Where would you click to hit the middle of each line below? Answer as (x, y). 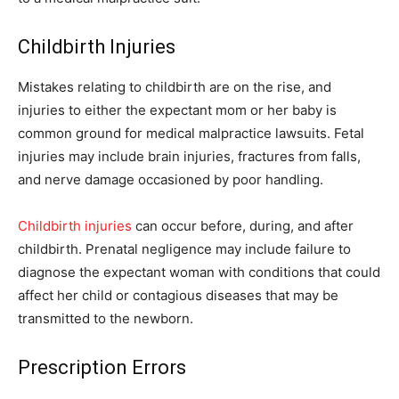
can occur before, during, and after (243, 225)
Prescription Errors (102, 367)
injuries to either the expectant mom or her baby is (177, 110)
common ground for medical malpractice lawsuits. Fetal (191, 133)
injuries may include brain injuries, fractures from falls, (189, 156)
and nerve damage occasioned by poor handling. (171, 179)
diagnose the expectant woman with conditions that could (199, 272)
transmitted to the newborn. (106, 318)
